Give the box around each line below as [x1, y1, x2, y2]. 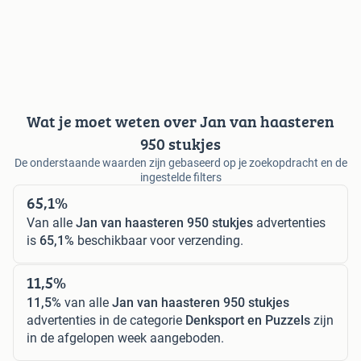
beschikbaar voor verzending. [74, 232, 243, 248]
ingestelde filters [139, 170, 222, 184]
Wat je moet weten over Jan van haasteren [27, 109, 334, 133]
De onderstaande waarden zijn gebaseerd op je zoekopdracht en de [14, 156, 347, 169]
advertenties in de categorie [27, 312, 185, 328]
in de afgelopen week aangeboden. [27, 330, 224, 346]
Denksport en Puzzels [185, 312, 310, 328]
